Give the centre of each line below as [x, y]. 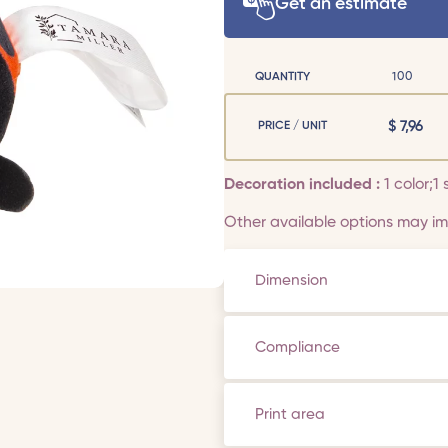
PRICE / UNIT [292, 126]
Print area [290, 414]
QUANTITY [283, 76]
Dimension [292, 280]
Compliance [298, 347]
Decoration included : [304, 185]
